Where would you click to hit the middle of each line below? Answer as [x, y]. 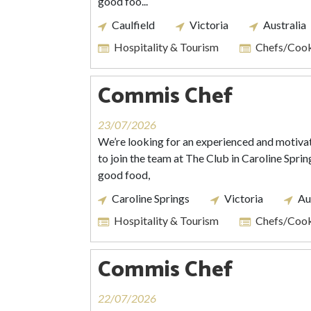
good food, [124, 175]
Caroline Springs [151, 198]
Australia [285, 25]
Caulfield [133, 25]
